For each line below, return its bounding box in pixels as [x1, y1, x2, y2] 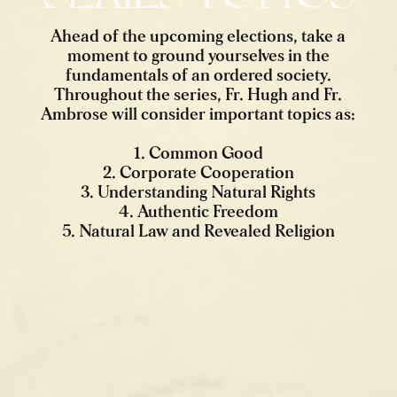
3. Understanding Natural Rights [81, 184, 316, 201]
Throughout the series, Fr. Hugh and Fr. [54, 87, 343, 104]
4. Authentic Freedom [118, 204, 278, 221]
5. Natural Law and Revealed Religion [61, 223, 335, 240]
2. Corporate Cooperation [102, 165, 294, 182]
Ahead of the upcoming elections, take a [51, 28, 346, 45]
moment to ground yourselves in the [66, 48, 330, 65]
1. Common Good [133, 145, 263, 162]
